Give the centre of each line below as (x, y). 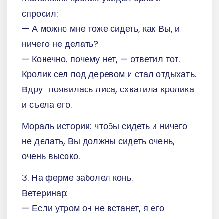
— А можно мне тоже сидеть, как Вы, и (101, 29)
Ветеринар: (45, 193)
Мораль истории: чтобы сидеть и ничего (105, 126)
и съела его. (47, 105)
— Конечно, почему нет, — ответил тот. (101, 59)
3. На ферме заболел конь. (77, 177)
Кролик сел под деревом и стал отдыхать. (109, 74)
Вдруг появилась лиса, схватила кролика (108, 89)
